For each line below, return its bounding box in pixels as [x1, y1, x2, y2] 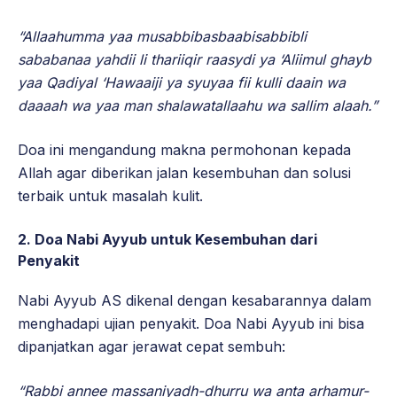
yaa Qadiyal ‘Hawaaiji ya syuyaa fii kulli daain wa [18, 74, 346, 92]
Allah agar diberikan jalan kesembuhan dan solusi [18, 164, 351, 183]
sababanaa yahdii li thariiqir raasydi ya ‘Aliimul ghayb [18, 51, 371, 69]
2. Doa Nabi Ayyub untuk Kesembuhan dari [18, 230, 317, 249]
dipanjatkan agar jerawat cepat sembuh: [18, 338, 285, 356]
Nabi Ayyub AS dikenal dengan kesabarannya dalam [18, 292, 371, 310]
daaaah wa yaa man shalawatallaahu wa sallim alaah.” [18, 97, 378, 115]
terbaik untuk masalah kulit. [18, 187, 203, 206]
